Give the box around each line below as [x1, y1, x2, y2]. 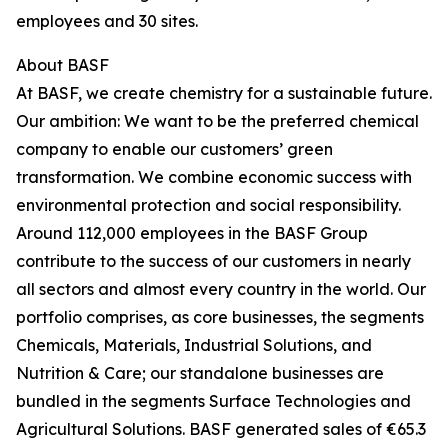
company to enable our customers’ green [16, 139, 333, 160]
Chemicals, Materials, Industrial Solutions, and [16, 335, 372, 356]
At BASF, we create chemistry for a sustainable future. [16, 83, 432, 104]
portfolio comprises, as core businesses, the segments [16, 307, 424, 328]
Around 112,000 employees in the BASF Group [16, 223, 368, 244]
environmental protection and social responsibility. [16, 195, 401, 216]
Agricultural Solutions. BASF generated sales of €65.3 [16, 419, 426, 440]
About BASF [16, 55, 109, 76]
